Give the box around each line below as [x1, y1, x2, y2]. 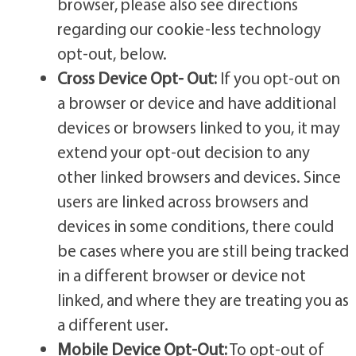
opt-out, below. [56, 42, 167, 64]
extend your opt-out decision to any [56, 141, 310, 162]
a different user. [56, 313, 168, 335]
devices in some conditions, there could [56, 215, 334, 236]
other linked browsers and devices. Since [56, 165, 341, 187]
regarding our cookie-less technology [56, 17, 321, 39]
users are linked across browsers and [56, 190, 308, 211]
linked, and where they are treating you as [56, 288, 349, 310]
